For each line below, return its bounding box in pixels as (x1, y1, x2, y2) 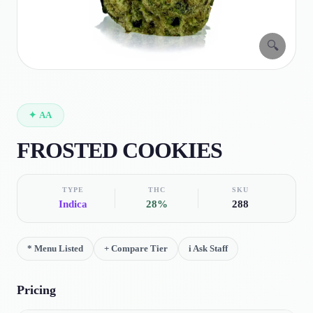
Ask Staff (193, 243, 228, 254)
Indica (58, 198, 87, 210)
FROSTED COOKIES (17, 138, 222, 163)
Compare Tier (111, 243, 168, 254)
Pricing (17, 283, 56, 297)
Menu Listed (34, 243, 83, 254)
